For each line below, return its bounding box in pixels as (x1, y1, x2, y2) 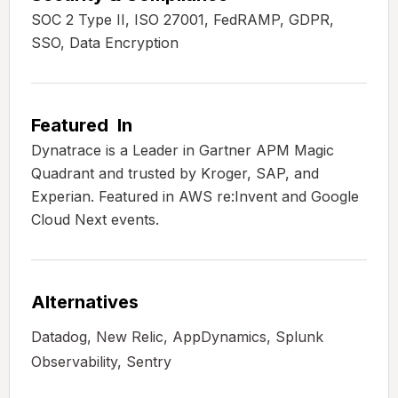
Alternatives (31, 291, 139, 314)
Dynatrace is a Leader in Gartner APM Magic (31, 141, 334, 160)
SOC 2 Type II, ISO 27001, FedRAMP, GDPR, (31, 11, 334, 29)
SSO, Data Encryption (31, 34, 179, 52)
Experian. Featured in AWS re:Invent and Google (31, 187, 359, 206)
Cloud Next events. (31, 211, 159, 229)
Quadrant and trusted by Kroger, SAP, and (31, 164, 319, 183)
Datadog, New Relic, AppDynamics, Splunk (31, 328, 323, 346)
